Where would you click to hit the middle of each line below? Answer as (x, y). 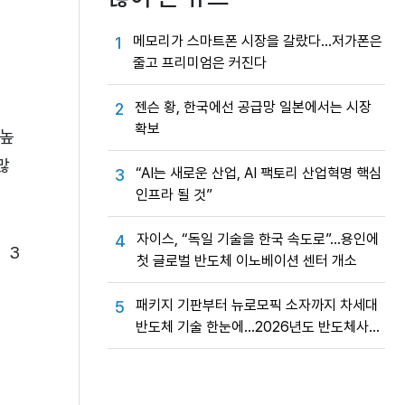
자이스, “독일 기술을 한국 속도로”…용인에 (258, 239)
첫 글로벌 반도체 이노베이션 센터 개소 (247, 261)
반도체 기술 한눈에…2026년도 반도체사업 (259, 327)
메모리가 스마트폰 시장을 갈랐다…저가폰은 (258, 41)
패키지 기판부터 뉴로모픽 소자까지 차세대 (257, 305)
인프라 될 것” (174, 195)
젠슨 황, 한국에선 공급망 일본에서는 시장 (253, 107)
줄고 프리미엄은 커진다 (200, 63)
